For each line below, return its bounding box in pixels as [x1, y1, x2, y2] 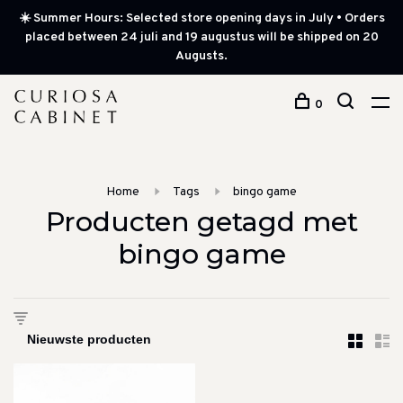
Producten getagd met [45, 205, 358, 238]
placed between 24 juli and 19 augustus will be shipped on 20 [24, 30, 379, 45]
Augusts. [175, 49, 228, 64]
